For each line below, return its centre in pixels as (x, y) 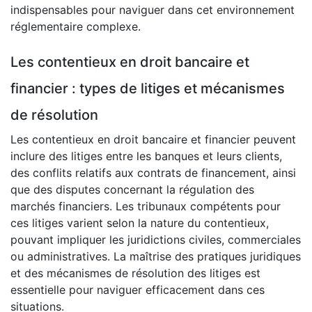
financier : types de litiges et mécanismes (148, 89)
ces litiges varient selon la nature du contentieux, (140, 223)
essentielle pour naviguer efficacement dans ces (138, 290)
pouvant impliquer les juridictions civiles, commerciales (156, 240)
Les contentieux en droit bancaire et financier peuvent (153, 140)
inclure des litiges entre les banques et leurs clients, (146, 156)
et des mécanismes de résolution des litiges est (135, 273)
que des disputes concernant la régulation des (132, 190)
